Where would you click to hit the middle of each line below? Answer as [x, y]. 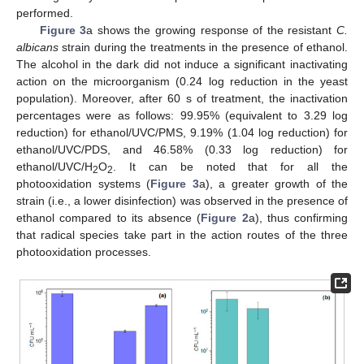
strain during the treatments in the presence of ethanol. [203, 48]
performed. [45, 13]
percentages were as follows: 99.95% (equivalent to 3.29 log [182, 116]
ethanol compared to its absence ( [109, 218]
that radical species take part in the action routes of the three [182, 235]
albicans [37, 48]
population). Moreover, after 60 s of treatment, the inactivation [182, 99]
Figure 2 [225, 218]
